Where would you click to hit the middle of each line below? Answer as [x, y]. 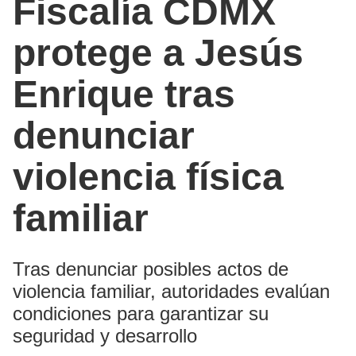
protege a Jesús [158, 52]
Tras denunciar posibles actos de [151, 269]
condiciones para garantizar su [141, 313]
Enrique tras [124, 94]
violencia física [148, 176]
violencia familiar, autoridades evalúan [171, 291]
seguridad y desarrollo [105, 335]
